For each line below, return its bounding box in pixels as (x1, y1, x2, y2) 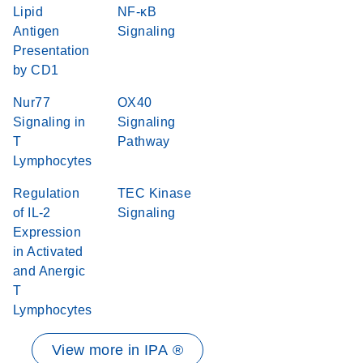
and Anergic (13, 264, 86, 278)
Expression (13, 225, 82, 239)
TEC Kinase (117, 186, 192, 200)
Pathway (117, 135, 170, 148)
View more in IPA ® (51, 342, 184, 358)
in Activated (13, 245, 83, 258)
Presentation (13, 44, 90, 58)
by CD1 (13, 63, 59, 77)
